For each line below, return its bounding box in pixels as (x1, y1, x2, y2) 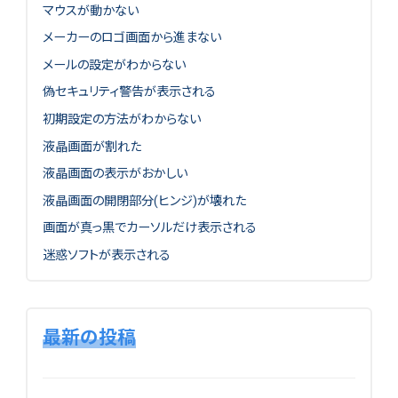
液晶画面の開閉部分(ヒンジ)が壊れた (42, 193, 246, 208)
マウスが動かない (42, 3, 139, 18)
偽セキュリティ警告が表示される (42, 84, 216, 99)
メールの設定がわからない (42, 57, 186, 72)
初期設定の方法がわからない (42, 112, 201, 127)
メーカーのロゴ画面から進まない (42, 30, 221, 45)
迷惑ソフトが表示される (42, 248, 171, 263)
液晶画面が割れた (42, 139, 141, 154)
